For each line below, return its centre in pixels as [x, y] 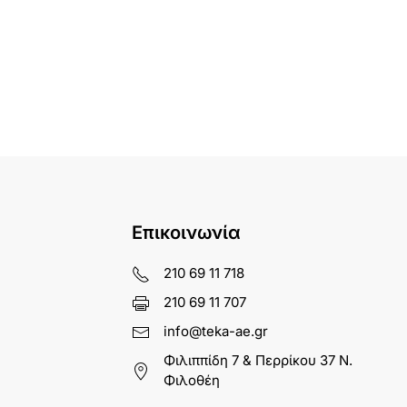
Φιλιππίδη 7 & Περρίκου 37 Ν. [258, 360]
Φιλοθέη [191, 380]
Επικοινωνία [186, 232]
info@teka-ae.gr [215, 331]
